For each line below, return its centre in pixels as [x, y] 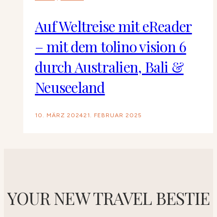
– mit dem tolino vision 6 [111, 47]
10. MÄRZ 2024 [59, 116]
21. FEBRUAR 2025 [113, 116]
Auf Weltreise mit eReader [114, 26]
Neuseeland [70, 87]
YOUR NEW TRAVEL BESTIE [108, 198]
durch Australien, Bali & [109, 67]
